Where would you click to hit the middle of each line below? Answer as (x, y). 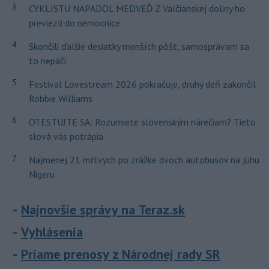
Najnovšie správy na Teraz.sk (103, 210)
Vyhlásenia (52, 232)
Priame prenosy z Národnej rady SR (121, 254)
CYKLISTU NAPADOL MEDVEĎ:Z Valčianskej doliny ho (137, 9)
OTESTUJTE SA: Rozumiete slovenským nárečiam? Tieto (142, 122)
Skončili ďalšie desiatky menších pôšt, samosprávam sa (139, 47)
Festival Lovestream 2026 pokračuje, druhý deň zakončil (142, 84)
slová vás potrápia (66, 137)
